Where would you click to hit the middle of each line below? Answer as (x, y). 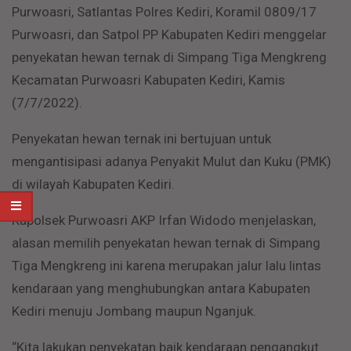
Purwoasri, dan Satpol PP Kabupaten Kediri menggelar (169, 34)
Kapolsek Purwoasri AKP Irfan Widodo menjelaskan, (164, 220)
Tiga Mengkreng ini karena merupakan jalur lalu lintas (166, 266)
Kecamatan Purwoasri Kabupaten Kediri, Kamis (148, 80)
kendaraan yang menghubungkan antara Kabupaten (161, 288)
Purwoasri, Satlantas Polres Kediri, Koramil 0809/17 (164, 12)
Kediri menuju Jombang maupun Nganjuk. (134, 311)
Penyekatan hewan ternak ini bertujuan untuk (141, 139)
